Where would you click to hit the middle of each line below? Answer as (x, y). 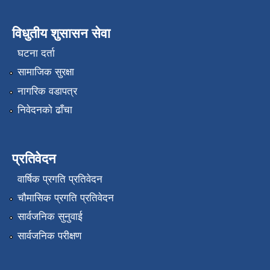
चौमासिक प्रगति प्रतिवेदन (65, 198)
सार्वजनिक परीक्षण (49, 236)
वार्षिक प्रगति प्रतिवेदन (60, 179)
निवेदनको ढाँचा (45, 110)
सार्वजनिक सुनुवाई (50, 217)
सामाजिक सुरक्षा (46, 72)
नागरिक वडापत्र (47, 91)
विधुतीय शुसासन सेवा (61, 33)
